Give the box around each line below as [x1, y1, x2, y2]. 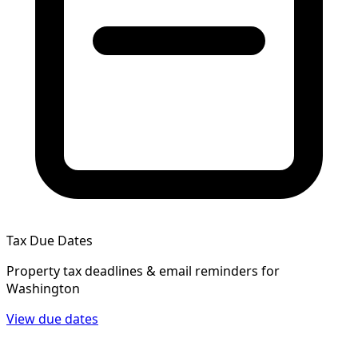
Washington [6, 280, 80, 298]
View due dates [6, 310, 98, 328]
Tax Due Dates [6, 232, 93, 250]
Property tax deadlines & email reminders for [6, 262, 280, 280]
